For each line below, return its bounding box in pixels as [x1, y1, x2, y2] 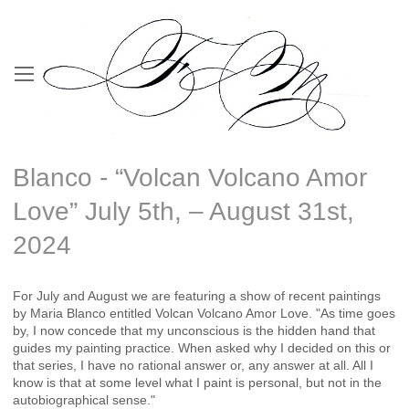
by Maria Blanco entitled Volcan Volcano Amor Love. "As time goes [13, 305, 395, 320]
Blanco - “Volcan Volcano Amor [13, 163, 367, 192]
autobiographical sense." [13, 392, 155, 407]
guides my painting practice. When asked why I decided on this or [13, 340, 391, 355]
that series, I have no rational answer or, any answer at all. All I [13, 357, 373, 372]
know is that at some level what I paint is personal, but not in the [13, 374, 382, 390]
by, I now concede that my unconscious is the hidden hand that [13, 322, 375, 338]
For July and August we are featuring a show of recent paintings [13, 288, 381, 303]
